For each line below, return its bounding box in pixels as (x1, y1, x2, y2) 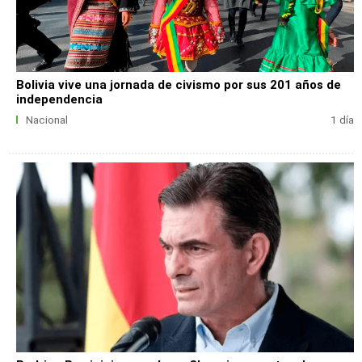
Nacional (25, 113, 68, 126)
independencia (16, 91, 103, 107)
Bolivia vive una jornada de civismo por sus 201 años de (16, 77, 342, 92)
